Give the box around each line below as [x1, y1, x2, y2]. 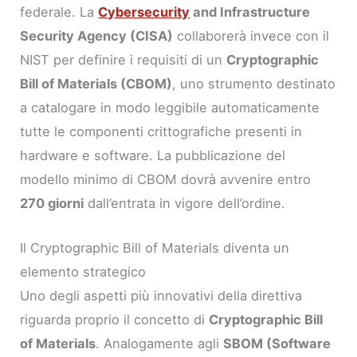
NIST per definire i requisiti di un [20, 51, 227, 68]
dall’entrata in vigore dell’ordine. [84, 194, 286, 211]
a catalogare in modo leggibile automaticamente [20, 99, 320, 116]
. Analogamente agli [96, 335, 224, 351]
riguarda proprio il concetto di [20, 311, 210, 328]
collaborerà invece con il [173, 27, 330, 44]
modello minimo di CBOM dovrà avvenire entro [20, 171, 312, 187]
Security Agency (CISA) [20, 27, 174, 44]
